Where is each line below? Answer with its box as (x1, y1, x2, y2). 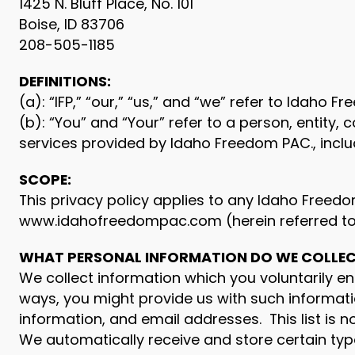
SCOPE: (19, 170, 71, 189)
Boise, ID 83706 (19, 14, 124, 34)
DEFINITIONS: (19, 71, 111, 91)
